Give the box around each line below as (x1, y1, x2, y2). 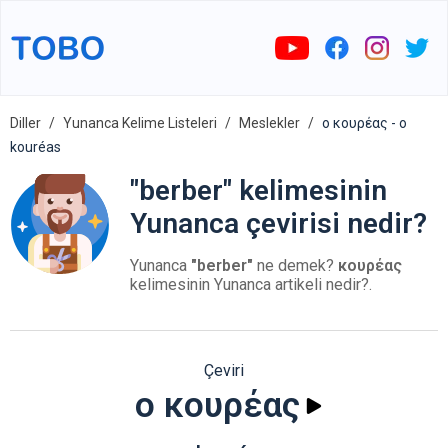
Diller (10, 115, 41, 131)
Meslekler (239, 115, 300, 131)
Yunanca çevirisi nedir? (130, 207, 427, 240)
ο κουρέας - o (322, 115, 407, 131)
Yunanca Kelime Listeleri (63, 115, 217, 131)
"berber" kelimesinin (130, 174, 387, 207)
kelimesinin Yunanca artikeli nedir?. (130, 275, 372, 294)
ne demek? (253, 256, 338, 275)
